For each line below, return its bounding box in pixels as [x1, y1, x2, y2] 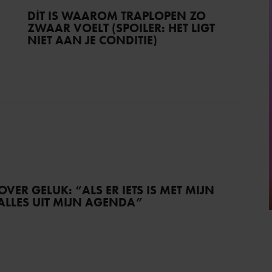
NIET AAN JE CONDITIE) [27, 33, 158, 48]
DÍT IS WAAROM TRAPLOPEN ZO [27, 8, 206, 24]
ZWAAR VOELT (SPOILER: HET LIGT [27, 21, 216, 36]
